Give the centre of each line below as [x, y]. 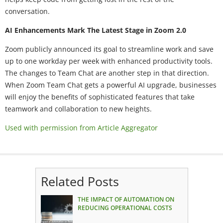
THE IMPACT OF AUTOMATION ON [126, 199]
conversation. [28, 11]
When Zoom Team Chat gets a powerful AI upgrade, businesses [111, 85]
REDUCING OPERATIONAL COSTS [125, 208]
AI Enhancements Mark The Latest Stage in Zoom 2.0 [96, 30]
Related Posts [80, 181]
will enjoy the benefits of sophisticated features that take [100, 97]
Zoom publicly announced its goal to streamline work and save [109, 49]
